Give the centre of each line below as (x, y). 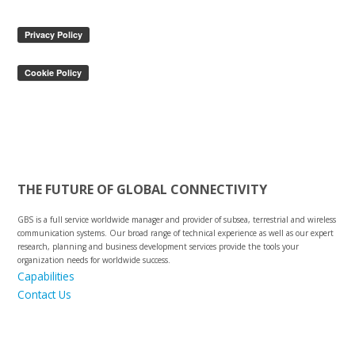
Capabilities (46, 276)
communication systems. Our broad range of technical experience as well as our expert (176, 233)
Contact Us (45, 294)
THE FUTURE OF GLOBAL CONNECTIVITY (143, 189)
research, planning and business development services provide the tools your (158, 246)
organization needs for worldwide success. (94, 260)
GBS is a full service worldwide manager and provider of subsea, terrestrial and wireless (177, 219)
